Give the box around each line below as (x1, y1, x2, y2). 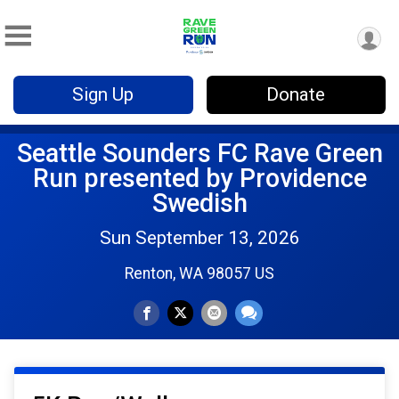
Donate (266, 84, 326, 105)
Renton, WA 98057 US (125, 265, 274, 282)
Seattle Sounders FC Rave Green (16, 138, 383, 168)
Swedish (151, 188, 248, 218)
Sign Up (72, 84, 134, 105)
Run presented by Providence (32, 163, 367, 193)
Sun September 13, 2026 (99, 227, 300, 248)
